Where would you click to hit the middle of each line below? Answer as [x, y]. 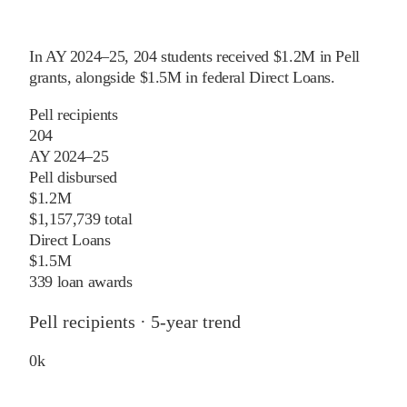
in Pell [340, 57]
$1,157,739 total [81, 219]
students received [215, 57]
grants [48, 78]
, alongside [101, 78]
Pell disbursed [73, 178]
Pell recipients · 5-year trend [135, 322]
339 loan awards [81, 282]
